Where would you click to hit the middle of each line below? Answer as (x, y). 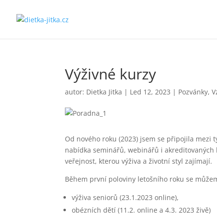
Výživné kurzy (111, 74)
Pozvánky (193, 92)
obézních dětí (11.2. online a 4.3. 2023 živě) (141, 210)
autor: (76, 92)
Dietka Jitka (104, 92)
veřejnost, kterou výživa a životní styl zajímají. (139, 161)
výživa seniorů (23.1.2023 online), (125, 197)
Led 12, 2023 (150, 92)
